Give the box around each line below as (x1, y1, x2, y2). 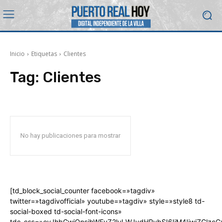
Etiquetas (31, 49, 57, 58)
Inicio (10, 49, 25, 58)
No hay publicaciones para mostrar (20, 131, 120, 139)
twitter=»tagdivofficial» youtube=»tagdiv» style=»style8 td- (10, 196, 205, 205)
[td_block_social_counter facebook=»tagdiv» (10, 186, 155, 195)
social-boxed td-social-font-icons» (10, 207, 122, 216)
